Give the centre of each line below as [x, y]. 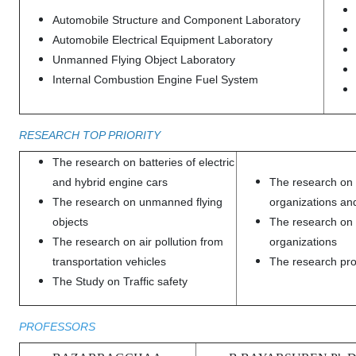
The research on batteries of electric [143, 163]
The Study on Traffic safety [120, 282]
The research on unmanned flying [137, 202]
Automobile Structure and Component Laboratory [176, 20]
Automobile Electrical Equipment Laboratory [163, 40]
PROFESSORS [57, 327]
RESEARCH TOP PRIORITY [90, 135]
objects [70, 222]
